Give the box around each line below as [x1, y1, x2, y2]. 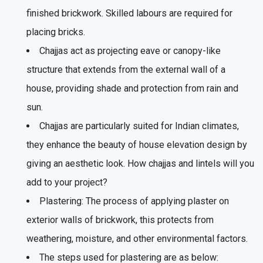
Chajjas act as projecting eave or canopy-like [39, 45, 221, 56]
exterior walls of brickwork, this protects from [26, 214, 214, 225]
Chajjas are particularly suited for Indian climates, [39, 120, 239, 131]
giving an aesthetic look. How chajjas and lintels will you [26, 157, 254, 169]
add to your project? [26, 176, 107, 188]
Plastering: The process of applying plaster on [39, 195, 229, 207]
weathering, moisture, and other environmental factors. [26, 232, 248, 244]
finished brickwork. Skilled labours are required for [26, 7, 232, 19]
